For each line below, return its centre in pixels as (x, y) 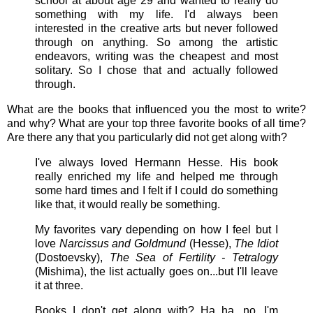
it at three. (59, 285)
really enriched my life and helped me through (156, 176)
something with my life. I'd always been (156, 15)
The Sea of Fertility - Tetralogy (194, 257)
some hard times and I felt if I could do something (156, 190)
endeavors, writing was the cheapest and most (156, 57)
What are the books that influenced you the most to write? (156, 110)
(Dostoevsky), (72, 257)
